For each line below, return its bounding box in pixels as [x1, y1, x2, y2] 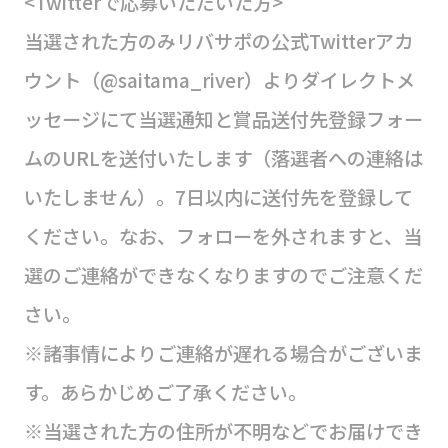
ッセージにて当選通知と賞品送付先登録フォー [23, 104, 423, 133]
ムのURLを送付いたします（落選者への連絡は [23, 143, 423, 172]
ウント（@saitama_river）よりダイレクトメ [23, 65, 415, 94]
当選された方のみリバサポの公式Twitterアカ [23, 26, 413, 55]
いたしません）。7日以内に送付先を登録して [23, 182, 413, 211]
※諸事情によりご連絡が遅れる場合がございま [23, 338, 423, 367]
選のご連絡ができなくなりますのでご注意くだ [23, 260, 423, 289]
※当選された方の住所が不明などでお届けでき [23, 416, 423, 445]
